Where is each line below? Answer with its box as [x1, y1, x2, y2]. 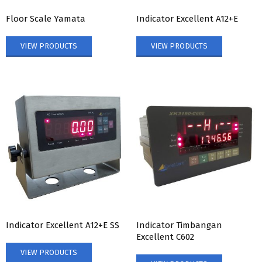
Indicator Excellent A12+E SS [6, 219, 119, 230]
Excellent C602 [136, 231, 194, 242]
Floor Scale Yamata [6, 13, 85, 24]
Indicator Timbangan [136, 219, 222, 230]
